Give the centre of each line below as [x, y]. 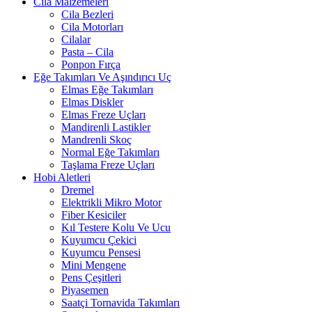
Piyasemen [85, 290]
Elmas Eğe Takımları [107, 89]
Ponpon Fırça [91, 64]
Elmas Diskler [92, 102]
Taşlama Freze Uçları [108, 165]
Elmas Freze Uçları [103, 115]
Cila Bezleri [87, 14]
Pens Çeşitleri [91, 278]
